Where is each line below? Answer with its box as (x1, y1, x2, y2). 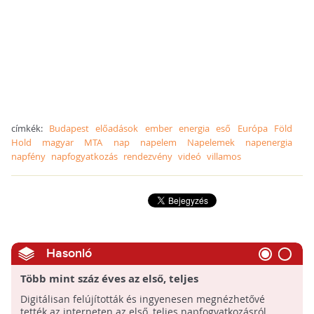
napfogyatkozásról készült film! (20, 285, 186, 301)
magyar (42, 136, 74, 149)
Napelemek (187, 136, 235, 149)
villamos (206, 150, 241, 163)
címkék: (11, 122, 49, 135)
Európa (237, 122, 268, 135)
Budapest (48, 122, 89, 135)
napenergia (245, 136, 293, 149)
